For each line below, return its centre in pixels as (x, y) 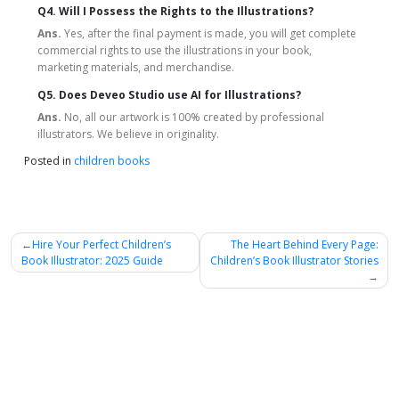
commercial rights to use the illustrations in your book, (175, 51)
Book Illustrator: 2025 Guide (92, 260)
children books (112, 161)
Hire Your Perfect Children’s (101, 244)
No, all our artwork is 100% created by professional (193, 118)
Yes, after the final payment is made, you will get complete (210, 34)
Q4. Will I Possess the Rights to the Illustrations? (175, 12)
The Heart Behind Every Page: (304, 244)
